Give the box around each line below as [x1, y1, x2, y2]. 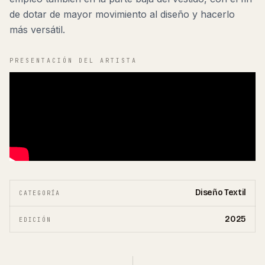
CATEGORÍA [19, 189, 61, 197]
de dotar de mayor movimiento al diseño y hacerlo [9, 8, 235, 20]
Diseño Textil [195, 188, 246, 198]
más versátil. [9, 24, 65, 35]
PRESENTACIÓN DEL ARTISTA [9, 57, 137, 64]
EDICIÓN [19, 215, 51, 224]
